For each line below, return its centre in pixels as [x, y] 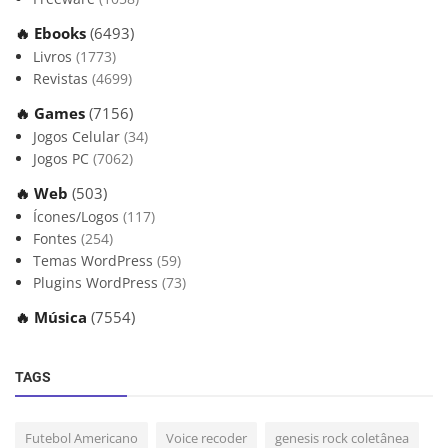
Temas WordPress [95, 261]
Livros [54, 57]
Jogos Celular [78, 137]
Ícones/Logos [78, 217]
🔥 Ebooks [52, 33]
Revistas [62, 79]
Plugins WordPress [97, 283]
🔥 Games [52, 113]
